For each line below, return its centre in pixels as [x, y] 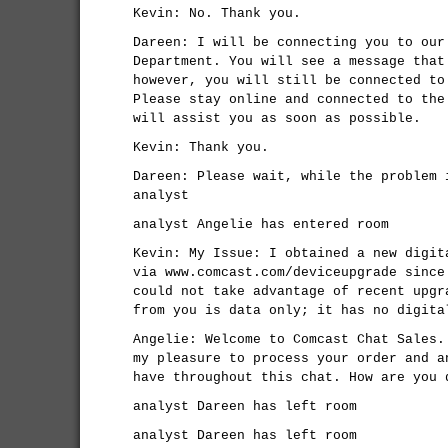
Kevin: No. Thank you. [217, 13]
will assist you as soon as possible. [277, 118]
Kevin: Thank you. [201, 147]
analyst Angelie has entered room [261, 224]
